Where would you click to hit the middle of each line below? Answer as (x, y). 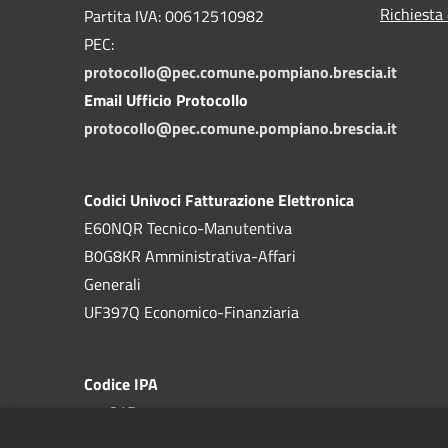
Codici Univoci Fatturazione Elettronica (219, 199)
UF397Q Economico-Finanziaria (191, 311)
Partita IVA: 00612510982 (174, 15)
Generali (112, 283)
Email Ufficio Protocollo (166, 99)
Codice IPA (121, 383)
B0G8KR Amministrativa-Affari (190, 255)
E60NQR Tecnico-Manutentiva (188, 227)
